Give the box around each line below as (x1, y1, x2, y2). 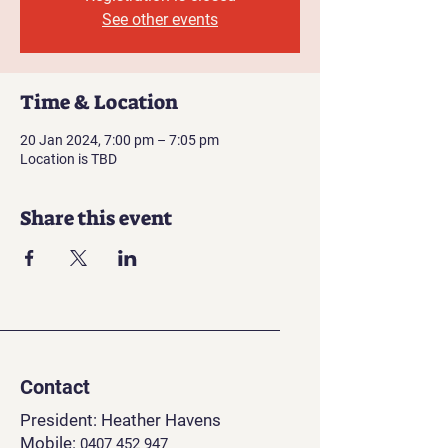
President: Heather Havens (20, 410, 221, 430)
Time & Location (20, 89, 178, 115)
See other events (102, 10, 218, 29)
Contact (20, 375, 90, 399)
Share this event (20, 205, 172, 231)
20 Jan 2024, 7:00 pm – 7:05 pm (20, 132, 219, 148)
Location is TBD (20, 151, 117, 167)
